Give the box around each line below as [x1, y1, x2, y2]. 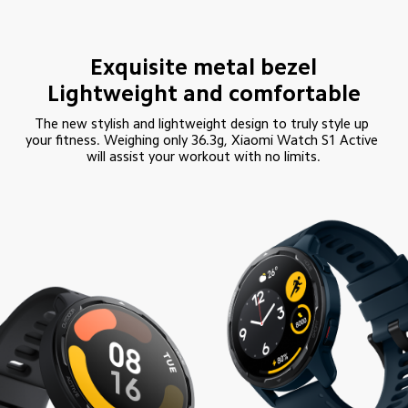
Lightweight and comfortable [46, 81, 361, 105]
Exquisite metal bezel [90, 55, 318, 78]
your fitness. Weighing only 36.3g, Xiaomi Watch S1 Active [25, 132, 382, 147]
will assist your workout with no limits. [87, 148, 321, 163]
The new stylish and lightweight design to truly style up [35, 116, 373, 130]
